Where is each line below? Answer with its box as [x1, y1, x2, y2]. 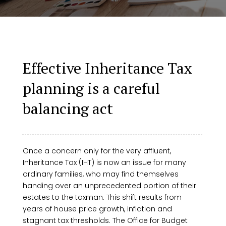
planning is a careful [22, 78, 160, 98]
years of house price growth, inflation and [22, 204, 172, 214]
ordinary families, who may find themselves [22, 169, 179, 179]
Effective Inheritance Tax [22, 58, 192, 78]
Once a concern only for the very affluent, [22, 146, 171, 156]
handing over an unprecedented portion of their [22, 181, 196, 191]
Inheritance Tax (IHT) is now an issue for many [22, 157, 186, 167]
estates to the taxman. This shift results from [22, 192, 182, 202]
